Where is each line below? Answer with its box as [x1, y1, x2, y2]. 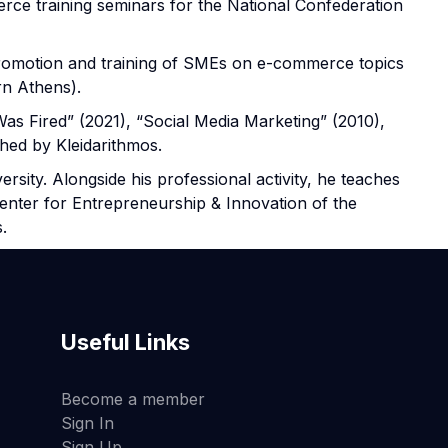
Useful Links [60, 329, 190, 355]
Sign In [60, 413, 114, 433]
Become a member [60, 389, 205, 409]
